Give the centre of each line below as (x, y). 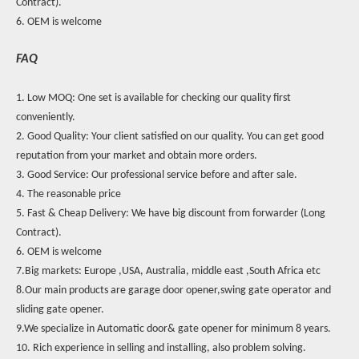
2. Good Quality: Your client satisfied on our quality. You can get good (170, 137)
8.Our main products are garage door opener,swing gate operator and (173, 290)
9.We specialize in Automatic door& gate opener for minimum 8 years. (173, 329)
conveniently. (46, 117)
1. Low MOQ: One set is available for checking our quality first (153, 98)
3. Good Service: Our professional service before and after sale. (157, 175)
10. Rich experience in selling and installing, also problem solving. (161, 348)
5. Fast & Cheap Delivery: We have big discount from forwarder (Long (171, 214)
